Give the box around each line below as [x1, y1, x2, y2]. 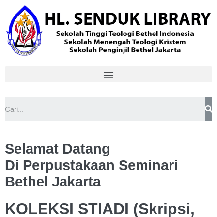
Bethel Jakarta [5, 174, 101, 189]
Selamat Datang [5, 141, 110, 156]
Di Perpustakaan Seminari [5, 157, 178, 173]
